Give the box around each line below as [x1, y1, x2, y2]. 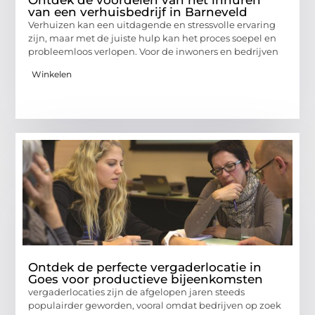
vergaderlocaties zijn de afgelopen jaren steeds [28, 286, 245, 298]
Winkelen [32, 69, 72, 80]
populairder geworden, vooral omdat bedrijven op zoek [28, 300, 282, 311]
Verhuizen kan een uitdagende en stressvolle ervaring [28, 19, 276, 31]
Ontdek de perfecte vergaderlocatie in [28, 260, 262, 275]
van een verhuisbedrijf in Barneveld [28, 5, 248, 20]
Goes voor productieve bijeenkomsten [28, 272, 264, 287]
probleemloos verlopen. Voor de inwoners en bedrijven [28, 46, 279, 58]
